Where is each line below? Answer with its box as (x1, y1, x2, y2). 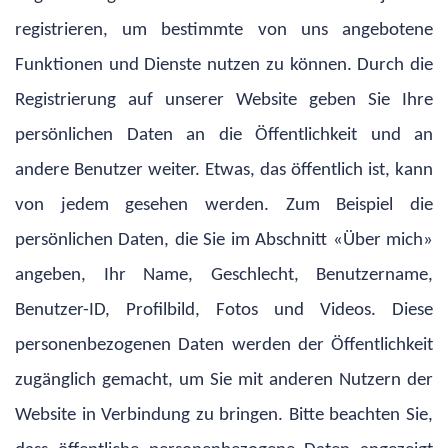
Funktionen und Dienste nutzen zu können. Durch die (15, 55, 433, 75)
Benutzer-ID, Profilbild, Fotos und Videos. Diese (15, 300, 433, 320)
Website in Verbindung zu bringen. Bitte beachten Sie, (15, 405, 433, 425)
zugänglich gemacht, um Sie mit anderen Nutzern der (15, 370, 433, 390)
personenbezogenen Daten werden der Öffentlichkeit (15, 335, 433, 355)
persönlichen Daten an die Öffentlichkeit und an (15, 125, 433, 145)
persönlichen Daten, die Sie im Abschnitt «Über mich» (15, 230, 433, 250)
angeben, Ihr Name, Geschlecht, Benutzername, (15, 265, 433, 285)
